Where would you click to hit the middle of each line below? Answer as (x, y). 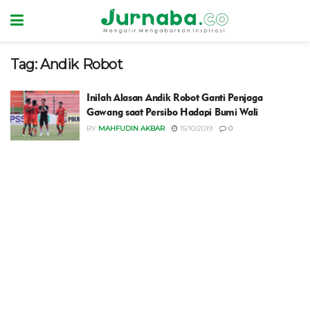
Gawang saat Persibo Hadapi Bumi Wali (173, 112)
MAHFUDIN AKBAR (131, 128)
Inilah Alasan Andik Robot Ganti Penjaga (175, 98)
